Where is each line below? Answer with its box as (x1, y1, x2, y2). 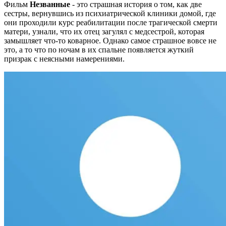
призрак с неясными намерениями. (4, 54, 125, 64)
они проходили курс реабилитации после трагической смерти (4, 18, 217, 27)
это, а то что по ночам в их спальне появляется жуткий (4, 45, 194, 54)
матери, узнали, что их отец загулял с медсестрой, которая (4, 27, 204, 36)
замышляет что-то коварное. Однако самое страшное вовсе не (4, 36, 216, 45)
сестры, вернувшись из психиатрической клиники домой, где (4, 9, 216, 18)
